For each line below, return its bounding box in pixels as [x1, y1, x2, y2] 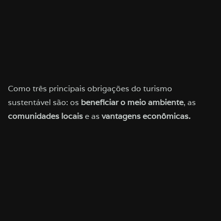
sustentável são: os [8, 97, 81, 108]
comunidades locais [8, 111, 83, 122]
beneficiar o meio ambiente [81, 97, 184, 108]
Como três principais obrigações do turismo [8, 83, 172, 94]
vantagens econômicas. [102, 111, 190, 122]
